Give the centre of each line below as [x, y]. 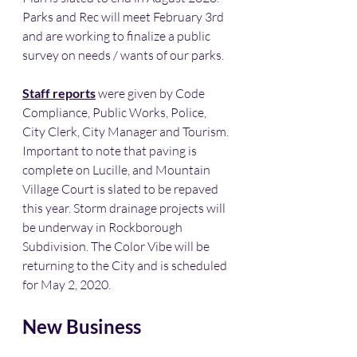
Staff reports [59, 93]
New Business [82, 326]
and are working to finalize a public [118, 36]
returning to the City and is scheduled [126, 265]
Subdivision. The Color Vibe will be [117, 246]
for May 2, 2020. [68, 284]
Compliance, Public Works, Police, [116, 112]
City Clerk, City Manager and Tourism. [127, 131]
